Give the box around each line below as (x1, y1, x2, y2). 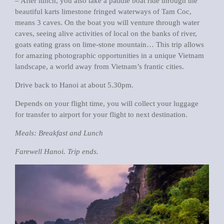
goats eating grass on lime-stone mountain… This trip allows (15, 40, 204, 48)
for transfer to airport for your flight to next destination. (15, 110, 187, 118)
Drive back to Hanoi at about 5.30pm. (15, 81, 133, 89)
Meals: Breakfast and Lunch (15, 129, 103, 137)
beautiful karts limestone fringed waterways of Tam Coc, (15, 7, 191, 15)
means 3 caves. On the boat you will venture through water (15, 18, 199, 26)
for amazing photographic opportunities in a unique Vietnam (15, 51, 204, 59)
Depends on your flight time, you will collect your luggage (15, 99, 198, 107)
